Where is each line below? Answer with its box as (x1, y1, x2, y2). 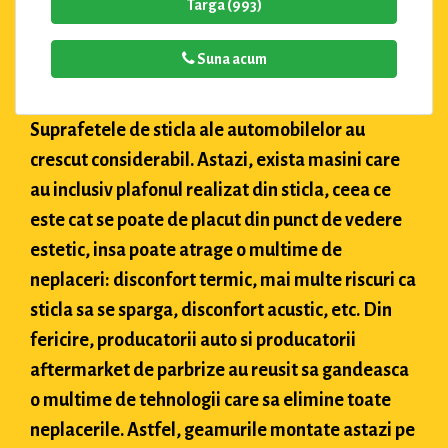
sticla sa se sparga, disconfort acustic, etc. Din (30, 299, 392, 320)
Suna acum (194, 50, 267, 67)
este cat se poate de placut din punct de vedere (30, 209, 402, 230)
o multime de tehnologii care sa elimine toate (30, 389, 391, 410)
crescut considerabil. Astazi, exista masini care (30, 149, 400, 170)
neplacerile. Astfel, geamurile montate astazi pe (30, 419, 415, 440)
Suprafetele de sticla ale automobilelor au (30, 119, 365, 140)
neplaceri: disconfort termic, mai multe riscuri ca (30, 269, 416, 290)
